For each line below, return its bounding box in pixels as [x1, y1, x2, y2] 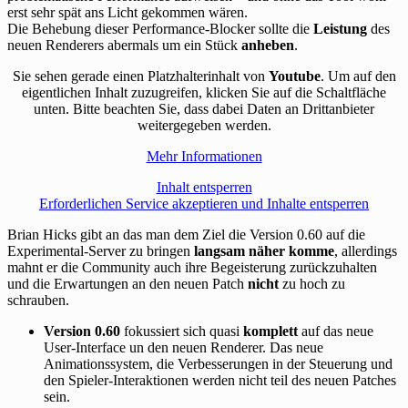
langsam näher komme [194, 243, 334, 260]
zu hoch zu [282, 276, 345, 292]
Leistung [313, 21, 371, 37]
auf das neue [301, 323, 373, 340]
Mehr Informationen [146, 148, 262, 165]
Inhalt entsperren [156, 179, 252, 196]
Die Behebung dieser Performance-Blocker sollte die [7, 21, 313, 37]
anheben [241, 37, 294, 54]
